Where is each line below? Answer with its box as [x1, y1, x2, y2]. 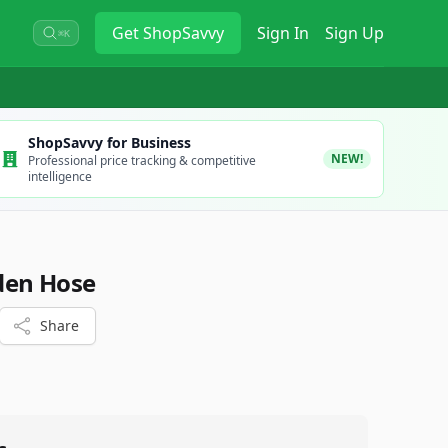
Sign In [257, 22, 309, 44]
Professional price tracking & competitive [27, 152, 256, 169]
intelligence [27, 168, 92, 185]
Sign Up [325, 22, 384, 44]
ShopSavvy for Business [27, 133, 191, 152]
